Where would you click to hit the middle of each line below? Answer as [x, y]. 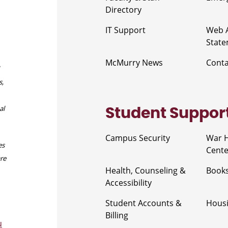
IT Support [125, 30]
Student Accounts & [144, 203]
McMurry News [134, 62]
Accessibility [129, 182]
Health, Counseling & [146, 170]
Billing [117, 215]
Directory [123, 9]
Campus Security [138, 138]
